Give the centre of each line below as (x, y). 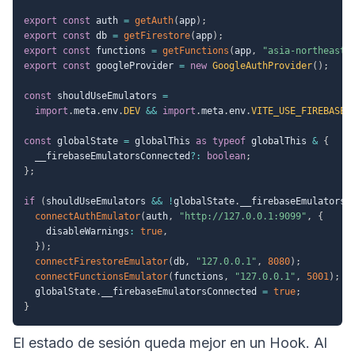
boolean (226, 156)
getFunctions (196, 50)
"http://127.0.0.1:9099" (243, 216)
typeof (229, 141)
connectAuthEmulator (88, 216)
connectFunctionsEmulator (101, 276)
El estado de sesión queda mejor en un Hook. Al (170, 342)
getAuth (154, 20)
